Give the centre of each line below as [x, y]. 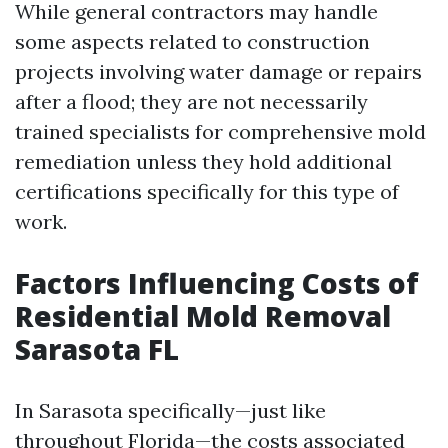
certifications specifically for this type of [207, 191]
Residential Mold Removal [203, 316]
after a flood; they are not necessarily [191, 101]
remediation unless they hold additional [203, 161]
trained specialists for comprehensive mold [220, 131]
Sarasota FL [97, 349]
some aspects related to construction [192, 41]
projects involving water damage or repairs [218, 71]
